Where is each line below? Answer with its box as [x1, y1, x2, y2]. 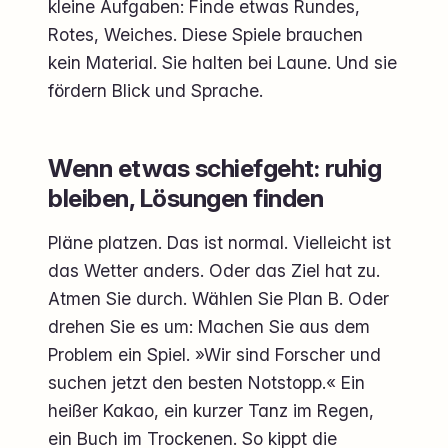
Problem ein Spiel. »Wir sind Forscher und [48, 343, 381, 365]
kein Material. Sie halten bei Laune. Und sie [48, 51, 397, 73]
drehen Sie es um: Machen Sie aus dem [48, 315, 370, 337]
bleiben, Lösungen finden [48, 182, 324, 213]
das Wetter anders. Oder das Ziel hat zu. [48, 259, 380, 281]
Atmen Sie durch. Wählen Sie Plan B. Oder [48, 287, 389, 309]
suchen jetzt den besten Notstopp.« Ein [48, 371, 365, 393]
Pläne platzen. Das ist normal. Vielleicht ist [48, 231, 391, 253]
